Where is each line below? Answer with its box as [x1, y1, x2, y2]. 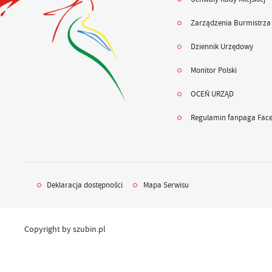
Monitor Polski [190, 66, 237, 76]
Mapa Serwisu [143, 180, 189, 190]
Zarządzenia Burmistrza [190, 18, 271, 28]
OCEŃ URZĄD [190, 89, 234, 100]
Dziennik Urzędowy [190, 42, 253, 52]
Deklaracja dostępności [47, 180, 123, 190]
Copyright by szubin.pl [24, 223, 106, 234]
